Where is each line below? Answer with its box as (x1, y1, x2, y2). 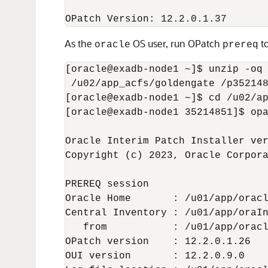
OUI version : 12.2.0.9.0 (65, 251, 245, 261)
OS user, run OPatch (130, 37, 223, 50)
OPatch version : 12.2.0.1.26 (65, 236, 251, 247)
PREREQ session (65, 179, 149, 190)
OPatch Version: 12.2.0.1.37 (65, 14, 227, 25)
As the (65, 37, 95, 50)
